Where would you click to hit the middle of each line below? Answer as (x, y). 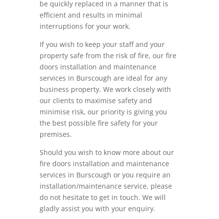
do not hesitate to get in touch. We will (102, 197)
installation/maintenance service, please (106, 186)
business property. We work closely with (105, 89)
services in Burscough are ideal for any (103, 78)
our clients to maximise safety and (96, 100)
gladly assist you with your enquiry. (97, 208)
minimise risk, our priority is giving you (103, 112)
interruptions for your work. (85, 26)
